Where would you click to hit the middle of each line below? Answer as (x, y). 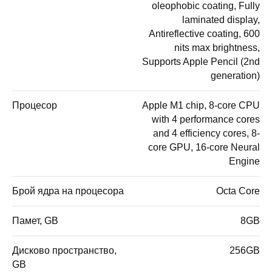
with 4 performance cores (206, 119)
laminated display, (221, 19)
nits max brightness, (217, 47)
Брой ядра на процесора (68, 191)
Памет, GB (35, 220)
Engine (244, 161)
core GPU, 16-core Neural (204, 147)
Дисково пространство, (64, 250)
